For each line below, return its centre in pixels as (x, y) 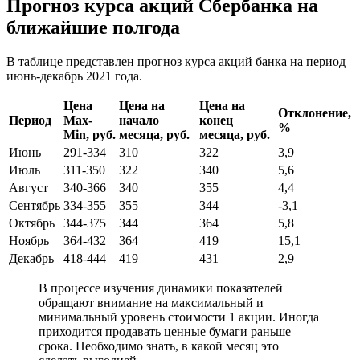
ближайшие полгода (93, 28)
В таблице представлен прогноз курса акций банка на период (176, 62)
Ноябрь (29, 241)
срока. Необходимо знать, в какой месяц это (159, 346)
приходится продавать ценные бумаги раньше (165, 332)
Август (29, 188)
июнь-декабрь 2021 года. (74, 76)
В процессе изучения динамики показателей (161, 288)
